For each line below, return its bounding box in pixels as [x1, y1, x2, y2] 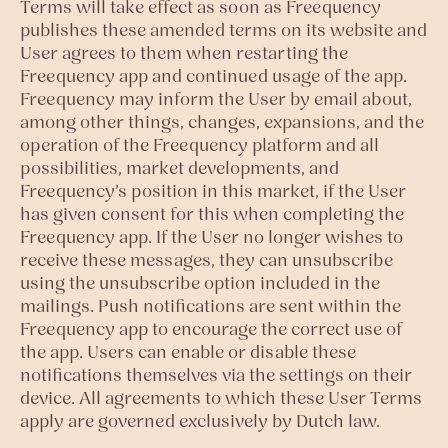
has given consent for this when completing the [20, 202, 404, 225]
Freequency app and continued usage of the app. [20, 64, 407, 87]
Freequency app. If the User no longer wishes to [20, 225, 403, 248]
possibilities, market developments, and [20, 156, 339, 179]
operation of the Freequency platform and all [20, 133, 379, 156]
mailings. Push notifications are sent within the [20, 294, 401, 317]
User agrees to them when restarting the [20, 41, 348, 64]
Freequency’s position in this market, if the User [20, 179, 406, 202]
